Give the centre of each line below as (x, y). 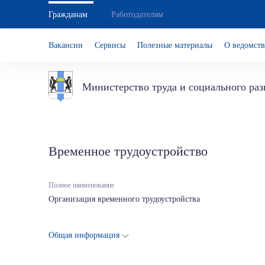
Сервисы (110, 45)
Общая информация (84, 235)
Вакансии (66, 45)
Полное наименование (81, 185)
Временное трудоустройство (128, 151)
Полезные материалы (175, 45)
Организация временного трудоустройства (124, 199)
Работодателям (137, 14)
